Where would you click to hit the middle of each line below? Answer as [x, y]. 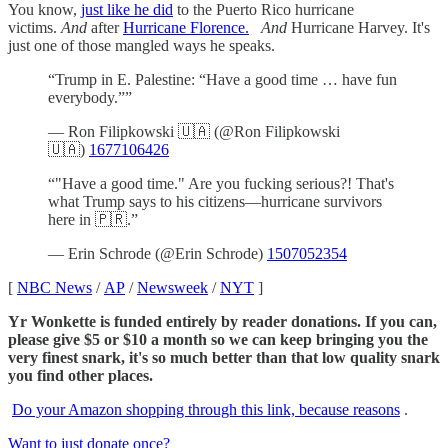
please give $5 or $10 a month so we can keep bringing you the [218, 340]
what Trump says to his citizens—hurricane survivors [215, 202]
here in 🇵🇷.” [93, 220]
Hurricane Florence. [186, 28]
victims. [34, 28]
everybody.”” [90, 98]
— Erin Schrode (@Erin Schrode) [157, 254]
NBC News [54, 288]
